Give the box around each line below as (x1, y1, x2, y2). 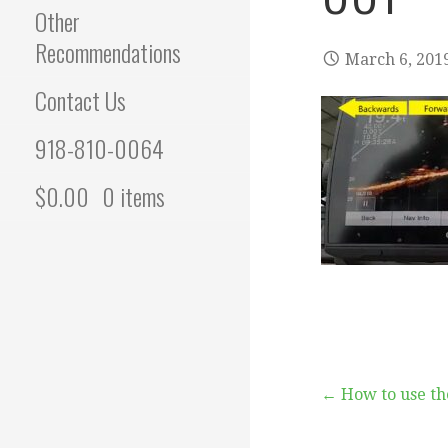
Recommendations (35, 34, 181, 71)
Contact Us (35, 82, 126, 119)
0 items (102, 178, 165, 215)
